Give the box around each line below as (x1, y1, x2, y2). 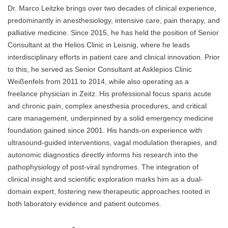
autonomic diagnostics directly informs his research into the (8, 151, 198, 159)
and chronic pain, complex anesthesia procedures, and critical (8, 102, 207, 110)
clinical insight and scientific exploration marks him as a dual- (8, 175, 203, 184)
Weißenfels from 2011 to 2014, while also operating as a (8, 77, 189, 86)
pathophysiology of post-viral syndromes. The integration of (8, 163, 198, 172)
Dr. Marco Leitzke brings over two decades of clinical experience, (8, 4, 216, 13)
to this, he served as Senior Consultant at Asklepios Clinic (8, 65, 192, 74)
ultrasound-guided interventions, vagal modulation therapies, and (8, 138, 217, 147)
